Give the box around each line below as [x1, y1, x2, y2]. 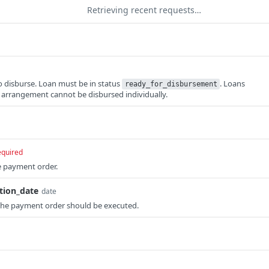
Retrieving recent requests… [87, 4, 201, 16]
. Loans [220, 78, 246, 89]
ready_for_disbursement [124, 80, 217, 88]
